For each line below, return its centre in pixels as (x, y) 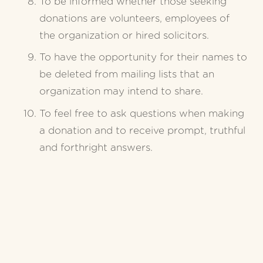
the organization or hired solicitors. (124, 35)
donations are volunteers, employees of (134, 18)
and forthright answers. (96, 147)
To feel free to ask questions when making (141, 113)
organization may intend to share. (121, 92)
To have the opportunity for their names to (143, 58)
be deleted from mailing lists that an (127, 75)
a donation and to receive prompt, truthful (142, 130)
